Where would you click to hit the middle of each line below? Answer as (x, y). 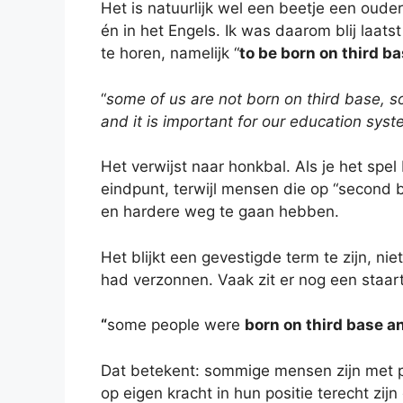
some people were (176, 325)
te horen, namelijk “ (170, 54)
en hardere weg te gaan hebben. (220, 212)
